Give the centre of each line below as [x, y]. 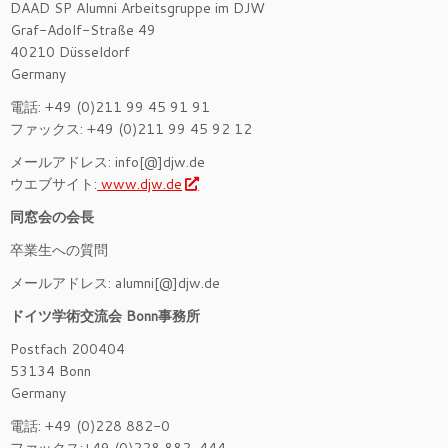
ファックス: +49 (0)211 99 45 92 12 [131, 129]
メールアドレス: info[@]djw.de [107, 162]
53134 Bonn [50, 371]
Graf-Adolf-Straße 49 [83, 30]
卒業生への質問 [59, 250]
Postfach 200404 [67, 349]
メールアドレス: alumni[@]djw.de [115, 283]
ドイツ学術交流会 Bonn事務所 [105, 316]
